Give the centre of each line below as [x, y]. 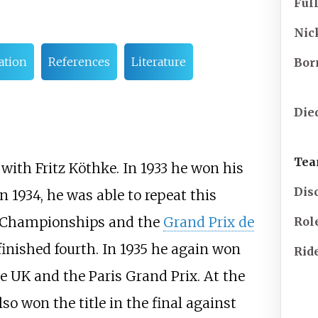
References [79, 62]
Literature [158, 62]
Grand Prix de [208, 223]
